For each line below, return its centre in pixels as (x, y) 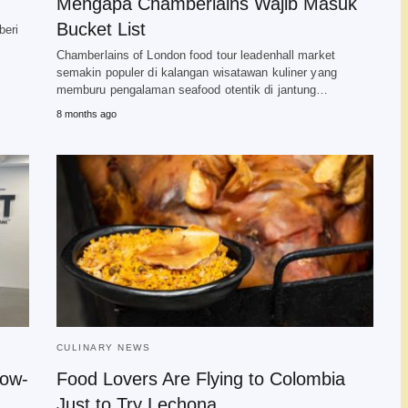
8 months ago (86, 114)
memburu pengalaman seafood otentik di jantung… (192, 90)
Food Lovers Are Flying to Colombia (200, 379)
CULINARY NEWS (103, 347)
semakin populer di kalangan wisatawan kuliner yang (196, 72)
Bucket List (101, 29)
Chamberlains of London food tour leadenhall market (195, 55)
